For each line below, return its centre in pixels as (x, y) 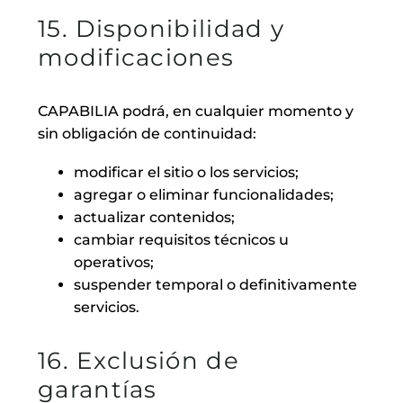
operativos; (114, 262)
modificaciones (136, 57)
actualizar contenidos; (154, 217)
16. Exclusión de (139, 360)
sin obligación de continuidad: (147, 134)
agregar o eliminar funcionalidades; (204, 194)
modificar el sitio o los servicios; (186, 172)
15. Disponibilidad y (161, 28)
